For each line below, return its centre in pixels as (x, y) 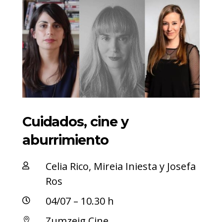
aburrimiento (65, 140)
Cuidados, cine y (75, 122)
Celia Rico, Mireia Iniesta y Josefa (120, 166)
